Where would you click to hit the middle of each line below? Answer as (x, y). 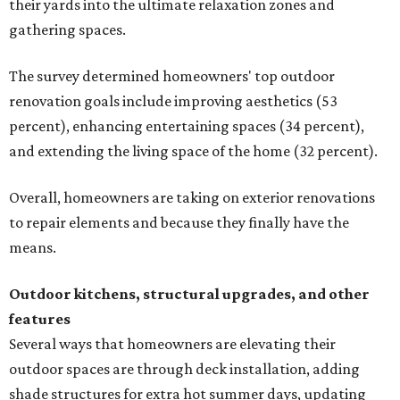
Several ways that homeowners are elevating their (172, 343)
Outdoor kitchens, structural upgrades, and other (189, 293)
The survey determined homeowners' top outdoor (172, 75)
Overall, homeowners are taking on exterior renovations (192, 197)
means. (33, 247)
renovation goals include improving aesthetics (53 (173, 100)
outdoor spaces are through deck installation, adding (184, 368)
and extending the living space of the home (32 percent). (193, 150)
